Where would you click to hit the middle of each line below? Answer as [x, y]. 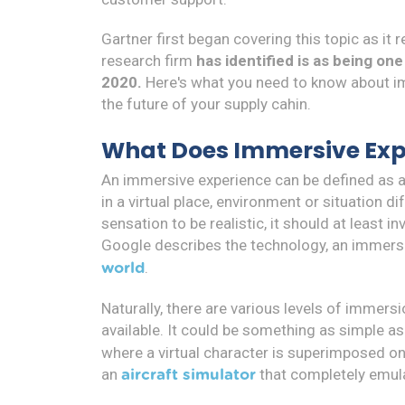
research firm [149, 60]
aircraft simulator [188, 374]
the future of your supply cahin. [208, 104]
